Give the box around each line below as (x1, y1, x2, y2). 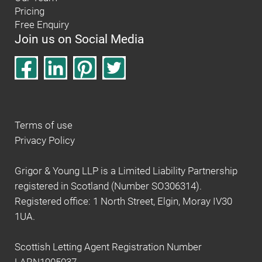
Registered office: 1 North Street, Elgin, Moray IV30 (15, 196, 232, 208)
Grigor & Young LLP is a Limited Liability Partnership (15, 166, 237, 177)
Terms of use (15, 120, 73, 132)
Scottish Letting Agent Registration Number (15, 242, 202, 253)
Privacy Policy (15, 135, 75, 147)
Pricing (15, 6, 44, 18)
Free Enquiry (15, 19, 69, 31)
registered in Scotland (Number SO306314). (15, 181, 202, 192)
